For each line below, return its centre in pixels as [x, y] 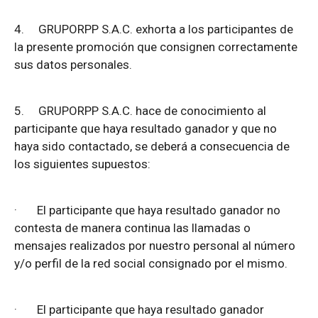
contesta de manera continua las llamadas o [132, 228]
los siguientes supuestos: [82, 164]
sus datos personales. [73, 65]
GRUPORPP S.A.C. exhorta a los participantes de [166, 29]
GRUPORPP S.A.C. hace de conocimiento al [152, 111]
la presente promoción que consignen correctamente [156, 47]
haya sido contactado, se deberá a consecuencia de [152, 147]
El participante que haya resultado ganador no [159, 210]
